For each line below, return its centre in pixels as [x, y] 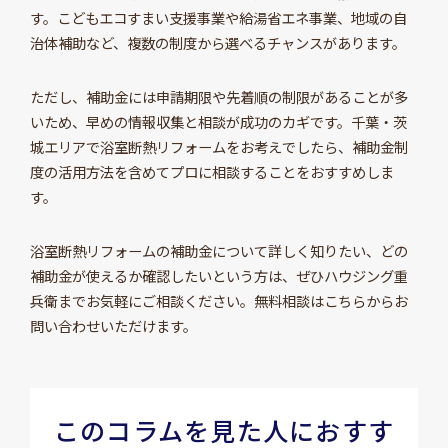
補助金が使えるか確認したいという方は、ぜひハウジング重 [218, 275]
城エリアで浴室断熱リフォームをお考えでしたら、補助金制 [218, 146]
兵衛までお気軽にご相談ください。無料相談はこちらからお [218, 300]
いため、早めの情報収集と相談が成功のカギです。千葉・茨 [218, 121]
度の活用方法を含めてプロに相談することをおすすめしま [211, 171]
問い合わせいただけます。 [113, 325]
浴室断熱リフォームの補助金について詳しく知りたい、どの [218, 250]
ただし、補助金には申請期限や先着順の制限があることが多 [218, 96]
